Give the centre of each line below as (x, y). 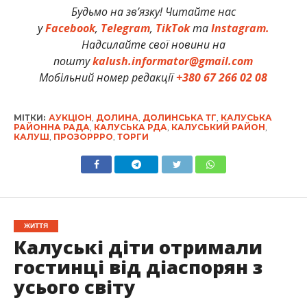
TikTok (172, 28)
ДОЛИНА (117, 117)
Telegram (125, 28)
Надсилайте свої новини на (153, 44)
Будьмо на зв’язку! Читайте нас (153, 11)
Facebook (70, 28)
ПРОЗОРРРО (83, 136)
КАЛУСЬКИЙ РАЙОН (218, 127)
